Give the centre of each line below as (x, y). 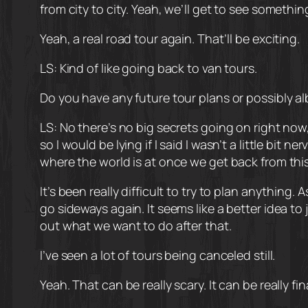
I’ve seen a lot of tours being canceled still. (158, 255)
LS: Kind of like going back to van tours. (148, 68)
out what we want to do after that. (136, 226)
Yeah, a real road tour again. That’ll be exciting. (170, 39)
